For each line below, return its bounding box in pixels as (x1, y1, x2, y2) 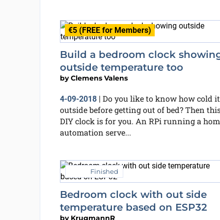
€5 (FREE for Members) (68, 26, 151, 35)
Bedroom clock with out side (59, 189, 207, 200)
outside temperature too (59, 61, 183, 73)
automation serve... (59, 127, 131, 137)
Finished (90, 167, 118, 175)
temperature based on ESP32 (59, 201, 207, 213)
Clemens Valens (70, 74, 128, 82)
